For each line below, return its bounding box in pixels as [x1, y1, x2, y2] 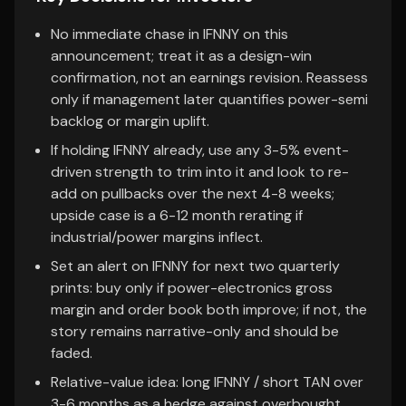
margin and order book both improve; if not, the [51, 300, 367, 319]
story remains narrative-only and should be [51, 322, 339, 341]
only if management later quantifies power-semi [51, 90, 368, 109]
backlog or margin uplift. [51, 111, 209, 130]
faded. [51, 343, 92, 362]
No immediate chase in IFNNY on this [51, 24, 288, 43]
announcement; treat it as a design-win [51, 46, 312, 65]
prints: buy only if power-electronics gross [51, 278, 333, 297]
